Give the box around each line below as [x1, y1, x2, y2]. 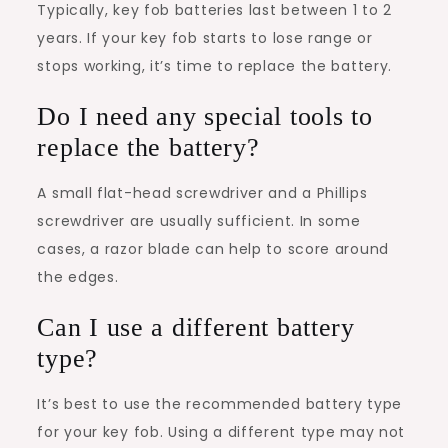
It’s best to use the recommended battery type [37, 393, 402, 414]
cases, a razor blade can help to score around [37, 238, 389, 259]
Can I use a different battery [37, 312, 355, 342]
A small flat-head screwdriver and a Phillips [37, 182, 368, 203]
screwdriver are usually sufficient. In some [37, 210, 361, 231]
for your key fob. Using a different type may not [37, 421, 406, 442]
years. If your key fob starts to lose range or [37, 27, 373, 48]
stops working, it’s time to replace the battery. [37, 55, 393, 76]
